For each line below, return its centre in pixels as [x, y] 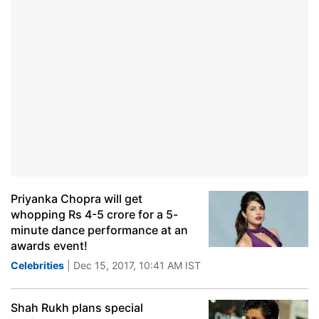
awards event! [49, 246]
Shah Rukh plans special [77, 308]
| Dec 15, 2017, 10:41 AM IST [132, 265]
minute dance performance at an [99, 230]
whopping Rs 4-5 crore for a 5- [94, 214]
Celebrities [37, 265]
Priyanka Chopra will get [77, 199]
